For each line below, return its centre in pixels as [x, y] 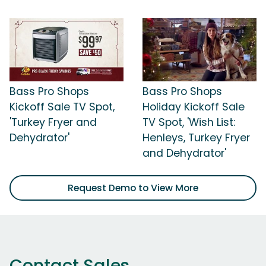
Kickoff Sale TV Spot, [62, 107]
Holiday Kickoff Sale [194, 107]
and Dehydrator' [184, 153]
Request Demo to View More [133, 188]
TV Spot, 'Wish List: [189, 123]
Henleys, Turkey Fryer [196, 138]
